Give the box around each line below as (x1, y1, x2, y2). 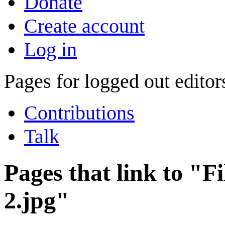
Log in (24, 38, 77, 61)
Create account (24, 15, 145, 37)
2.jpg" (4, 187, 69, 214)
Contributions (24, 101, 135, 124)
